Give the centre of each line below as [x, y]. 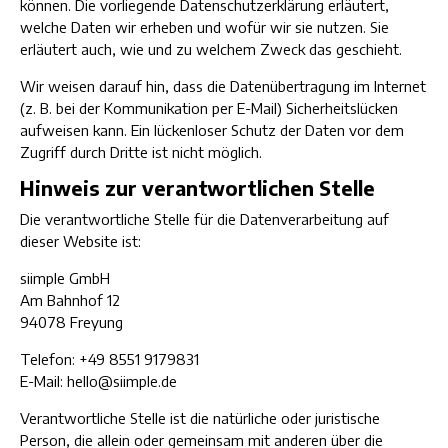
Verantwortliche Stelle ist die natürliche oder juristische [200, 418]
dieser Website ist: [80, 241]
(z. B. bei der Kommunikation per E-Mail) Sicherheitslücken [209, 108]
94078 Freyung [71, 322]
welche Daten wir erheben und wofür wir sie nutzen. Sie [204, 27]
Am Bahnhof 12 [70, 300]
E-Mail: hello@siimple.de [98, 381]
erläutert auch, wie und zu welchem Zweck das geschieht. [211, 49]
